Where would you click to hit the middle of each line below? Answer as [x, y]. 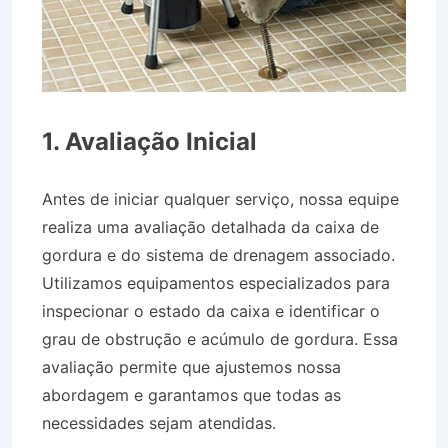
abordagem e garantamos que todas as [191, 394]
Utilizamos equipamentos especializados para [216, 282]
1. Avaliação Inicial [149, 141]
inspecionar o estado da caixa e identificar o [211, 310]
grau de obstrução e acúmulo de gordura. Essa [220, 338]
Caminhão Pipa [338, 422]
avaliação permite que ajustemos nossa [191, 366]
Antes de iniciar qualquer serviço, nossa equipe [220, 198]
